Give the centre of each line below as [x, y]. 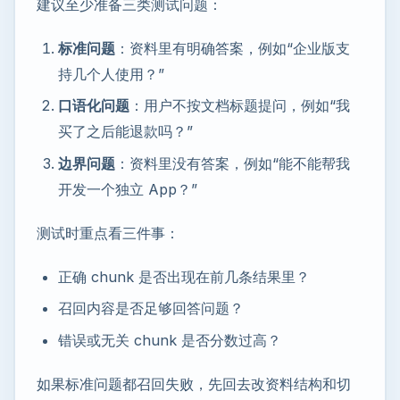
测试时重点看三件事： [108, 233]
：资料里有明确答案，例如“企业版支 [233, 48]
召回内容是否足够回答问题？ [151, 308]
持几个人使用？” [111, 74]
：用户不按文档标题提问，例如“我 [240, 106]
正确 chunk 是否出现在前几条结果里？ [184, 276]
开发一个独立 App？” [128, 189]
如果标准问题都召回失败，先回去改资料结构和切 [194, 383]
